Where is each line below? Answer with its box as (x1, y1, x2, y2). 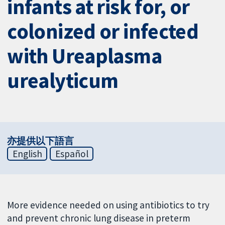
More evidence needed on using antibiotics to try (7, 198, 210, 211)
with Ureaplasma (7, 42, 162, 70)
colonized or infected (7, 18, 199, 45)
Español (55, 147, 88, 160)
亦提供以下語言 (7, 134, 74, 147)
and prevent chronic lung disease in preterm (7, 211, 191, 224)
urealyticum (7, 67, 119, 94)
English (12, 147, 42, 160)
